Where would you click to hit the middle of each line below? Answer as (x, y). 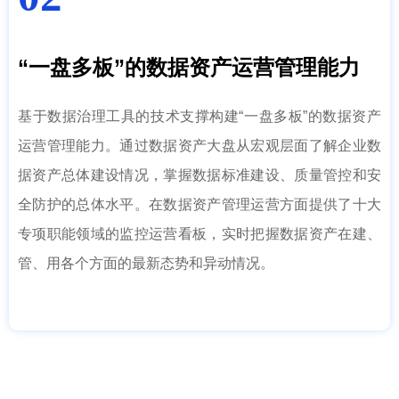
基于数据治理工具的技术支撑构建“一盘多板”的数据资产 (199, 116)
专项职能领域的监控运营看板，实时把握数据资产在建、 (199, 234)
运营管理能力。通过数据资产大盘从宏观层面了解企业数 (199, 146)
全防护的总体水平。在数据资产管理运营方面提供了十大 (199, 204)
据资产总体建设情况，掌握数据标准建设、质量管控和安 (199, 175)
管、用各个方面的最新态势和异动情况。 (146, 263)
